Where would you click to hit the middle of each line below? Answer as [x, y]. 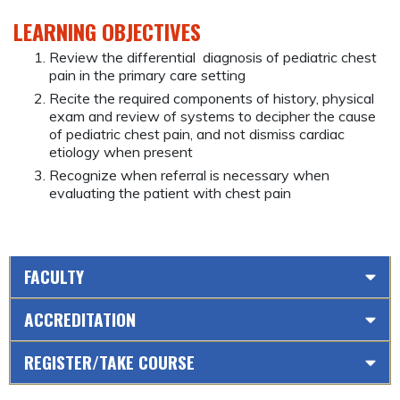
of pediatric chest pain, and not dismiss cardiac [197, 134]
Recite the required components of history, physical [212, 99]
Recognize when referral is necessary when [189, 175]
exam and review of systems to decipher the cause [212, 117]
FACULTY [54, 276]
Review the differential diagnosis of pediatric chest [213, 58]
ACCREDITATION [80, 319]
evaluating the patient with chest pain [170, 193]
